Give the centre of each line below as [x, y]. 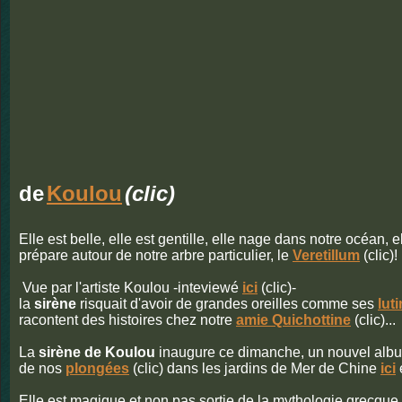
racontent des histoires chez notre [127, 320]
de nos [42, 368]
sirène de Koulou [97, 352]
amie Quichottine [293, 320]
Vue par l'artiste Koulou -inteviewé [131, 288]
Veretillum [326, 255]
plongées [97, 368]
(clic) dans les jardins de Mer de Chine [255, 368]
